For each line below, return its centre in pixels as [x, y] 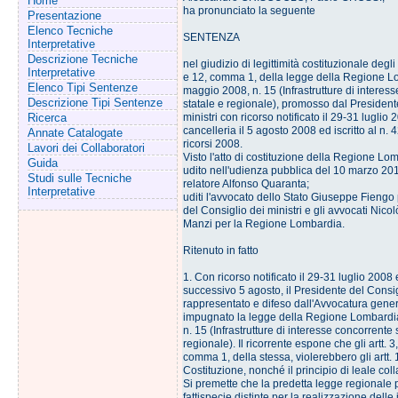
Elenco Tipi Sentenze [82, 88]
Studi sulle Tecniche [79, 178]
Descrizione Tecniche [82, 59]
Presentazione [64, 16]
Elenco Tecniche [70, 31]
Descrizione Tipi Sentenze [95, 103]
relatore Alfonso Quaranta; [246, 184]
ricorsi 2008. [212, 144]
